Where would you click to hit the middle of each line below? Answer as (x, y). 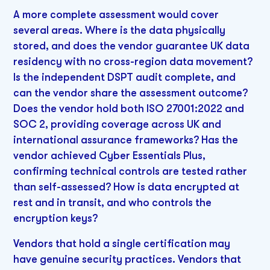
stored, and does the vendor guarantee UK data (132, 46)
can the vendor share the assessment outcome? (131, 93)
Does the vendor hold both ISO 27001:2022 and (129, 109)
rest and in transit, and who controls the (113, 203)
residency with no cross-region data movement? (133, 62)
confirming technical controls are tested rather (130, 171)
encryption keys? (56, 218)
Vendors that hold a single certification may (122, 244)
